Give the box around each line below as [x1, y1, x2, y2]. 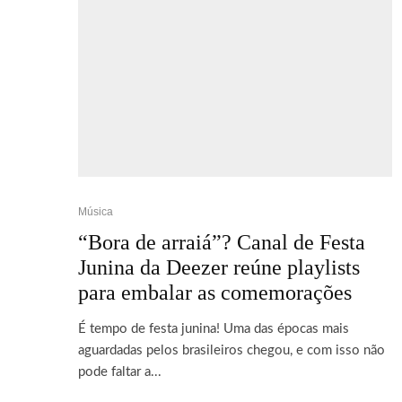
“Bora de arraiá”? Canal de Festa [78, 231, 365, 254]
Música [78, 205, 113, 218]
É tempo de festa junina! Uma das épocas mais [78, 322, 349, 336]
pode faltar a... [78, 365, 162, 379]
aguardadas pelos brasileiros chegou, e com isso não [78, 344, 385, 357]
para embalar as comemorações [78, 281, 352, 304]
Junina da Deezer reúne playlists [78, 256, 360, 279]
